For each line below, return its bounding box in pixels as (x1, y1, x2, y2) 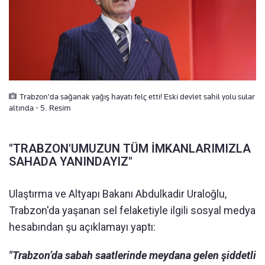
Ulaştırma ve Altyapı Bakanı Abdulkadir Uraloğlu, (9, 188, 227, 201)
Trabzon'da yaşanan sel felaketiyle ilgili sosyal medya (9, 204, 256, 217)
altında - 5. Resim (9, 103, 71, 113)
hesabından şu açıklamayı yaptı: (9, 221, 156, 234)
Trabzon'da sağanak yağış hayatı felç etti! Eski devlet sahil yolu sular (20, 92, 255, 102)
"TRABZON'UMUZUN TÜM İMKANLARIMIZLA (9, 141, 251, 156)
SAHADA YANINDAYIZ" (9, 154, 132, 169)
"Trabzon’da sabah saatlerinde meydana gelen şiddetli (9, 249, 256, 262)
